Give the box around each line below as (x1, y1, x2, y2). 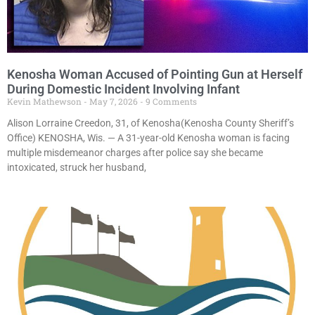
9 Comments (143, 96, 197, 108)
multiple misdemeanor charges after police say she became (7, 147, 263, 159)
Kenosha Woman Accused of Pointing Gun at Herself (7, 67, 302, 82)
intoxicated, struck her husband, (7, 162, 146, 174)
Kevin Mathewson (7, 96, 84, 108)
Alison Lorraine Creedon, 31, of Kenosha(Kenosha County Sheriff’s (7, 117, 294, 129)
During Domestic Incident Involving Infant (7, 82, 240, 97)
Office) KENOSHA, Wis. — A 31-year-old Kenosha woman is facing (7, 132, 290, 144)
